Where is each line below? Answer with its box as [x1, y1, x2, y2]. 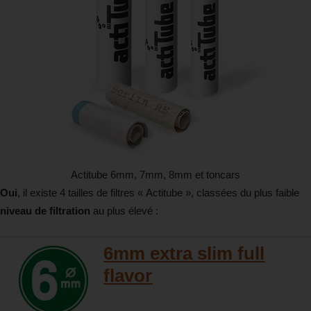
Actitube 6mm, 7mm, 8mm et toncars [71, 169, 240, 181]
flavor [103, 265, 153, 287]
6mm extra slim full [103, 243, 265, 264]
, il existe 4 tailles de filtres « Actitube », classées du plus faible [17, 187, 299, 199]
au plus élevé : [90, 205, 158, 217]
